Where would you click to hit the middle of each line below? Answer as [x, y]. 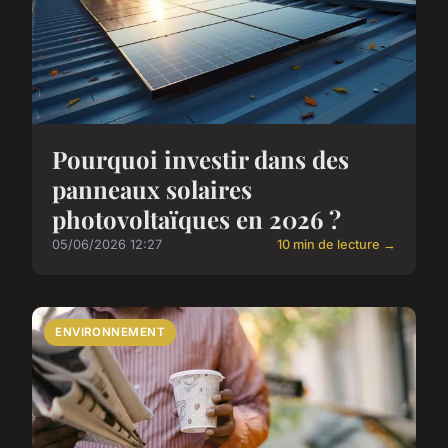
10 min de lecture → [336, 244]
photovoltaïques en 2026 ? [196, 218]
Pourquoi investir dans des [200, 158]
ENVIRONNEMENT [110, 331]
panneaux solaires [152, 188]
